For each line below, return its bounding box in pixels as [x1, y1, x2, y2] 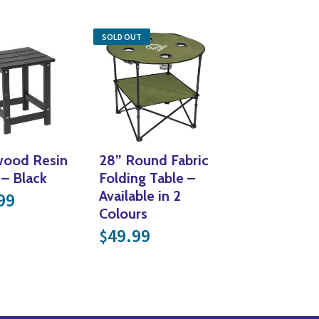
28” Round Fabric [98, 152, 209, 169]
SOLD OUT [101, 31, 142, 42]
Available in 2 [98, 187, 181, 205]
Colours [98, 205, 147, 223]
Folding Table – [98, 169, 195, 187]
